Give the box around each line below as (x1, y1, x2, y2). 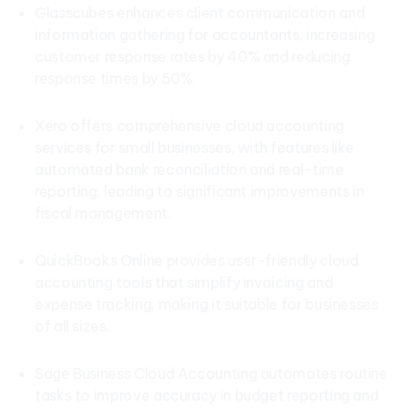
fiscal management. (35, 204, 171, 222)
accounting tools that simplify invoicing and (35, 273, 333, 291)
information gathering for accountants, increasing (35, 25, 375, 44)
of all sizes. (35, 317, 110, 335)
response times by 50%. (35, 69, 197, 87)
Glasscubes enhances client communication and (35, 4, 365, 22)
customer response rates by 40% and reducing (35, 47, 351, 66)
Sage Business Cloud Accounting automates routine (35, 364, 388, 382)
